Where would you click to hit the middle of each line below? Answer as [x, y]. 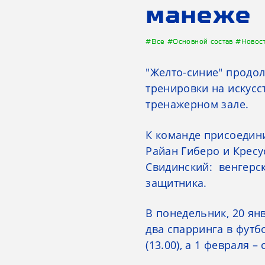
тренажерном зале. [197, 104]
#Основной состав [201, 41]
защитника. [178, 182]
